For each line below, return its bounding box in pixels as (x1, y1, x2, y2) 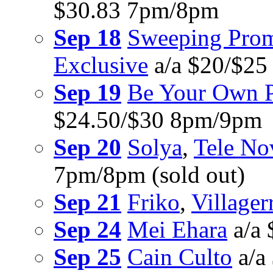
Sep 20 (54, 134, 121, 161)
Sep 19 (54, 79, 121, 106)
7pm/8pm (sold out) (54, 161, 245, 188)
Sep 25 (54, 244, 121, 271)
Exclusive (54, 52, 148, 79)
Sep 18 (54, 24, 121, 51)
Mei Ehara (127, 216, 227, 243)
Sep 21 (54, 189, 121, 216)
